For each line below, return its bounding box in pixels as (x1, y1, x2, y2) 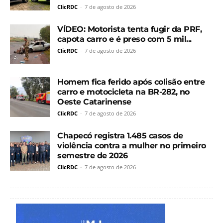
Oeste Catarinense (57, 97, 131, 107)
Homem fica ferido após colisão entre (57, 77, 205, 87)
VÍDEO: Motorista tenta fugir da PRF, (57, 24, 202, 34)
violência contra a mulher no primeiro (57, 140, 206, 150)
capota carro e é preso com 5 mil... (57, 34, 192, 44)
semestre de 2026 (57, 150, 127, 160)
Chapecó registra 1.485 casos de (57, 130, 183, 140)
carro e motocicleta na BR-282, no (57, 87, 190, 97)
